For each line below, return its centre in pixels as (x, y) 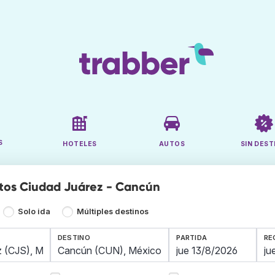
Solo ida (34, 212)
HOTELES (80, 144)
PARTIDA (192, 238)
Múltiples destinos (112, 212)
